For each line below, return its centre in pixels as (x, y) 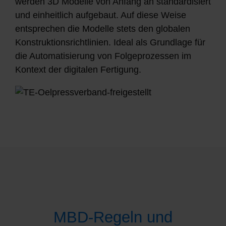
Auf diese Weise (152, 15)
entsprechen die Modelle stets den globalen (103, 29)
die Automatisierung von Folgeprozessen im (103, 56)
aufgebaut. (97, 15)
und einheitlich (45, 15)
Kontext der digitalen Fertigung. (78, 70)
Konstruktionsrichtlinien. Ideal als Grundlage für (110, 43)
